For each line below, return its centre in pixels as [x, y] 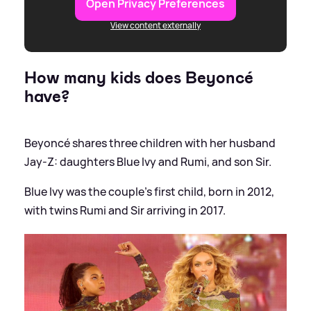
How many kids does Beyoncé [139, 77]
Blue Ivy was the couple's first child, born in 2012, [149, 191]
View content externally [155, 25]
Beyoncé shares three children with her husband [150, 143]
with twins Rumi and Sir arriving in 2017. [125, 210]
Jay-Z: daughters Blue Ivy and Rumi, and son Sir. [148, 161]
